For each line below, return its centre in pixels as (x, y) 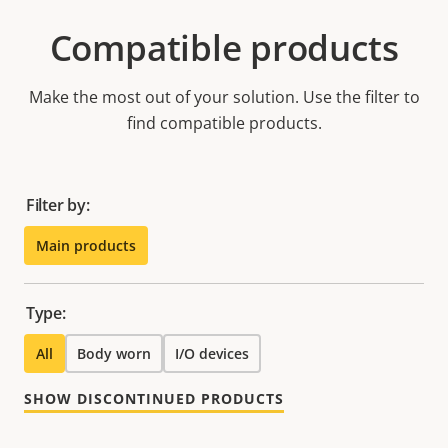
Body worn (114, 354)
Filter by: (58, 205)
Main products (86, 246)
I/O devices (212, 354)
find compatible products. (224, 123)
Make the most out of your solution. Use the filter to (224, 97)
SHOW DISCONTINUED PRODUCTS (154, 399)
